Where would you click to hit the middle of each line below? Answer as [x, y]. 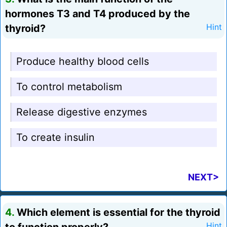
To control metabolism [69, 87]
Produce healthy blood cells [83, 62]
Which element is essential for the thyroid [117, 213]
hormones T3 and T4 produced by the [98, 14]
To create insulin [55, 138]
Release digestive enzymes [82, 112]
